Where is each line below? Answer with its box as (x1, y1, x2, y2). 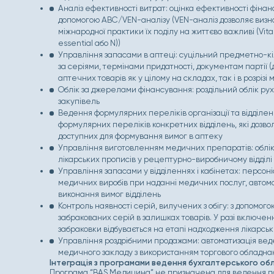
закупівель (57, 96, 100, 106)
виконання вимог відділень (57, 189, 161, 199)
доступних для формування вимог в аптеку (57, 131, 223, 141)
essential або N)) (57, 38, 120, 48)
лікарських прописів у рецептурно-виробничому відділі (57, 154, 272, 164)
